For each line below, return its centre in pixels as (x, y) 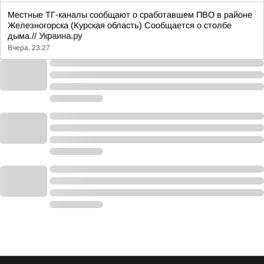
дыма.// (23, 36)
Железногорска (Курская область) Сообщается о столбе (120, 25)
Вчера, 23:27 (29, 48)
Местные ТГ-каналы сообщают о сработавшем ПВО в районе (130, 15)
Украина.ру (60, 36)
